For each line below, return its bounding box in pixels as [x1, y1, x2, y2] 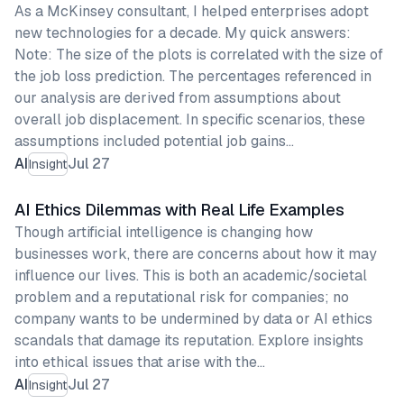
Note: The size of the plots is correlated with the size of [14, 45, 383, 64]
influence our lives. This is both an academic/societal [14, 266, 367, 285]
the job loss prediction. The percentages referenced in [14, 67, 372, 86]
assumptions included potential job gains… [14, 132, 294, 151]
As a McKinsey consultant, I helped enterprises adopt [14, 2, 369, 21]
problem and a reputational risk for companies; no [14, 288, 349, 307]
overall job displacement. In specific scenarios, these [14, 110, 365, 129]
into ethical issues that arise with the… [14, 353, 265, 372]
